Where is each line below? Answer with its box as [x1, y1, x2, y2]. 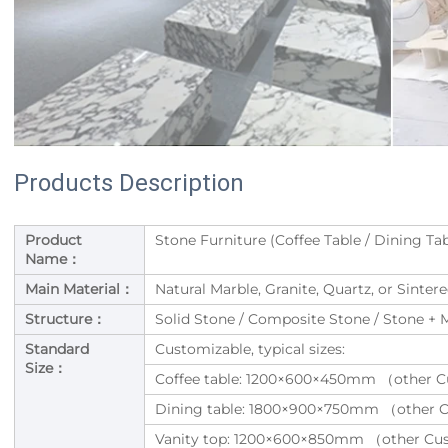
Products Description [14, 169, 244, 198]
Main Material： [25, 280, 134, 299]
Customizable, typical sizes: [155, 340, 345, 359]
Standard [25, 340, 89, 359]
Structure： [25, 310, 106, 329]
